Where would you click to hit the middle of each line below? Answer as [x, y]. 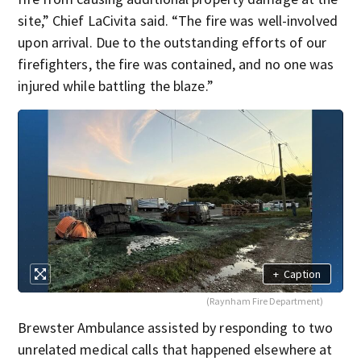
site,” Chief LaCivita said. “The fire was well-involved [178, 21]
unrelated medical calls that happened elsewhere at [175, 350]
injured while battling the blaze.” [116, 86]
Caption [302, 274]
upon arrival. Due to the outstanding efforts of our [172, 43]
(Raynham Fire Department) [264, 301]
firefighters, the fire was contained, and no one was [176, 64]
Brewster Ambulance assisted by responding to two [176, 328]
